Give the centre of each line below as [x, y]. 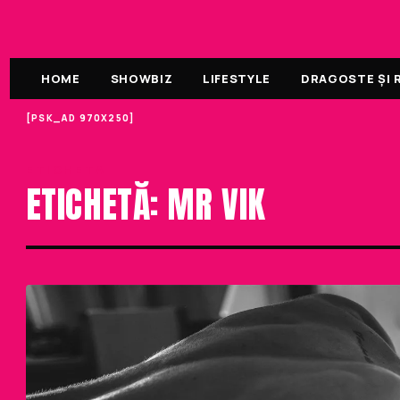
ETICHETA [66, 170]
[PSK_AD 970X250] [81, 118]
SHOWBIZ [142, 79]
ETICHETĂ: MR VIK [146, 204]
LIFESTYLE [237, 79]
